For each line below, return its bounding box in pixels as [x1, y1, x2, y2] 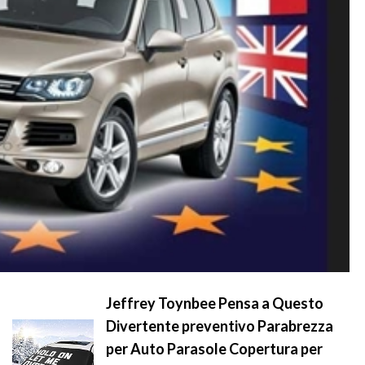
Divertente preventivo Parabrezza [106, 317, 333, 336]
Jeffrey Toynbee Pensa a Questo [106, 294, 323, 313]
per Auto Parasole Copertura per [106, 340, 323, 358]
